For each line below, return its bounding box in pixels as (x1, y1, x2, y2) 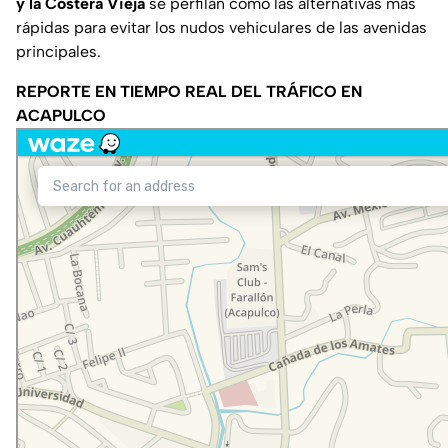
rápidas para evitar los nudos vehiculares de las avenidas (16, 18, 427, 38)
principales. (16, 42, 101, 62)
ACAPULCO (16, 106, 106, 126)
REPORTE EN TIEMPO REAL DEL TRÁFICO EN (16, 82, 362, 102)
